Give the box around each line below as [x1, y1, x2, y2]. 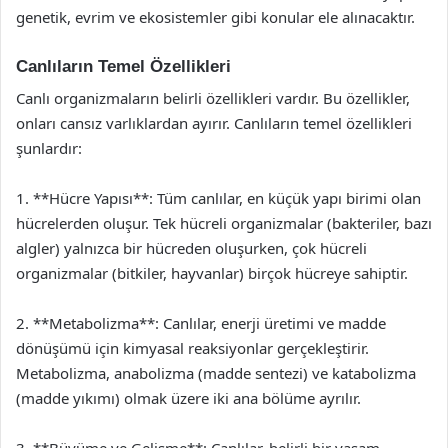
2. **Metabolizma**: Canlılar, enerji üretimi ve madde [16, 313, 386, 333]
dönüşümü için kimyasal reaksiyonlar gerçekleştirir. [16, 338, 369, 358]
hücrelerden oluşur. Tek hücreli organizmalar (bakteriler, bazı [16, 213, 432, 233]
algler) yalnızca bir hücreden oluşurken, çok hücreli [16, 238, 367, 258]
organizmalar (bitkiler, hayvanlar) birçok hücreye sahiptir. [16, 263, 408, 283]
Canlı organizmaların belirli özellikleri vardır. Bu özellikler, [16, 88, 410, 108]
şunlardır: [16, 138, 82, 158]
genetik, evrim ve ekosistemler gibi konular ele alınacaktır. [16, 6, 415, 27]
